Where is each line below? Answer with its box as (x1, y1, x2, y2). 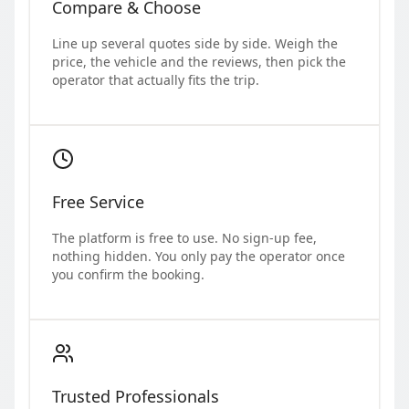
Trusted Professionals (52, 384, 219, 407)
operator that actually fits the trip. (52, 70, 259, 89)
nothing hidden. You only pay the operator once (52, 246, 345, 265)
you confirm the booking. (52, 265, 204, 283)
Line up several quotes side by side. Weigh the (52, 34, 338, 52)
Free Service (52, 190, 144, 213)
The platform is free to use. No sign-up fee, (52, 228, 317, 246)
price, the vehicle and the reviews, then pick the (52, 52, 346, 70)
